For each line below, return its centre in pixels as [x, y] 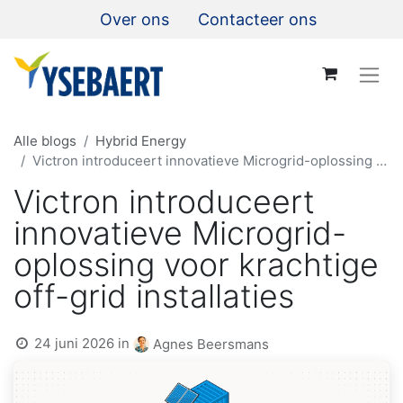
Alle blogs [45, 140]
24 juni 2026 [75, 343]
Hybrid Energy [141, 140]
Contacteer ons [257, 19]
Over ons [134, 19]
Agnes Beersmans [211, 344]
